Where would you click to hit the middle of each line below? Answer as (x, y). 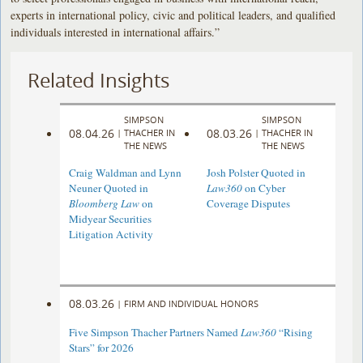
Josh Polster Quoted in (256, 173)
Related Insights (99, 80)
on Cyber (263, 188)
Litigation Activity (111, 235)
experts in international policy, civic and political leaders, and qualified (173, 15)
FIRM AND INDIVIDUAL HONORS (192, 303)
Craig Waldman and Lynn (126, 173)
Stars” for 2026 (102, 348)
